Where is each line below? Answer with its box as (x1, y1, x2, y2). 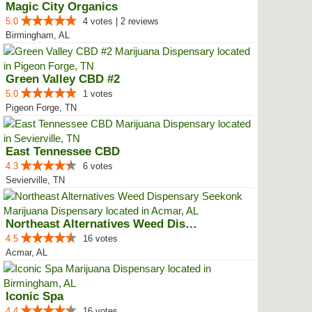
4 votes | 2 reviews (83, 16, 159, 26)
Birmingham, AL (6, 30, 70, 40)
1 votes (83, 88, 113, 99)
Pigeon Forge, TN (6, 102, 77, 113)
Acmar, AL (6, 247, 47, 258)
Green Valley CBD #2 (6, 72, 120, 86)
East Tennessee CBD (6, 145, 120, 158)
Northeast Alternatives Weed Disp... (185, 217, 197, 231)
